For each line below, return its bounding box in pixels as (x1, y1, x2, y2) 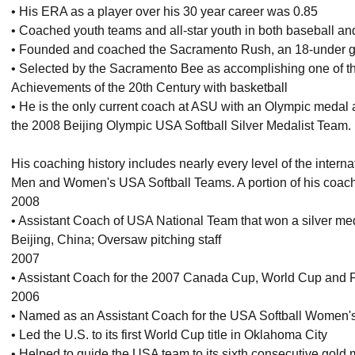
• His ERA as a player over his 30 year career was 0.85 (11, 4, 318, 18)
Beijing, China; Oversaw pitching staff (11, 232, 221, 246)
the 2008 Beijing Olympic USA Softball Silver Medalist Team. (11, 118, 351, 132)
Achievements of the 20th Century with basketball (11, 80, 288, 94)
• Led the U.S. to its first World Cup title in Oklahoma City (11, 327, 327, 342)
